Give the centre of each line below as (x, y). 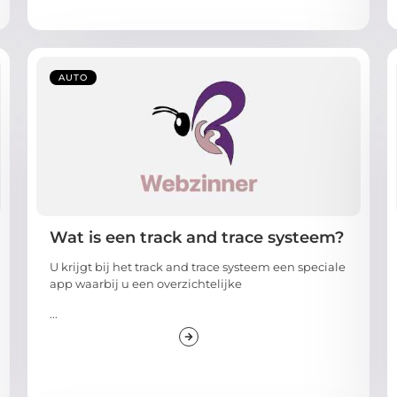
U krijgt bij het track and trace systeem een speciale (197, 267)
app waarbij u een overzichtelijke (145, 284)
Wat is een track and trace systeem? (196, 238)
